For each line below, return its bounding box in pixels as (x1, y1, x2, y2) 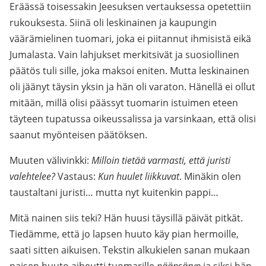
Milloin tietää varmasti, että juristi (91, 154, 230, 167)
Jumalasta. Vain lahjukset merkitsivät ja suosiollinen (9, 48, 239, 61)
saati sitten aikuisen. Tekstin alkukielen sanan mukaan (9, 243, 250, 256)
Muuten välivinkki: (9, 154, 91, 167)
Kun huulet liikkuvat (98, 170, 179, 183)
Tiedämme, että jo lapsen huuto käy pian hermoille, (9, 227, 239, 240)
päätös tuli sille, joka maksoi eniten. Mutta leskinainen (9, 64, 249, 77)
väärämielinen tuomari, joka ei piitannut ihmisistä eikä (9, 32, 251, 45)
